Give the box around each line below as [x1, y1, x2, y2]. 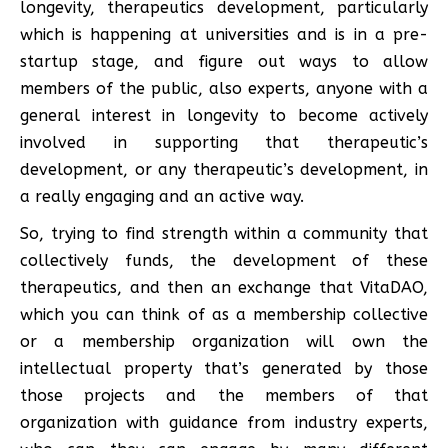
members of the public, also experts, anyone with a [20, 78, 428, 98]
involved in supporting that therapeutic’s [20, 132, 428, 152]
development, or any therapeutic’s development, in [20, 159, 428, 179]
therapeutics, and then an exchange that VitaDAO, [20, 277, 428, 297]
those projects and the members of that [20, 385, 428, 405]
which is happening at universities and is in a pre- [20, 24, 428, 44]
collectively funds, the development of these [20, 250, 428, 270]
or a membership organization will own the [20, 331, 428, 351]
